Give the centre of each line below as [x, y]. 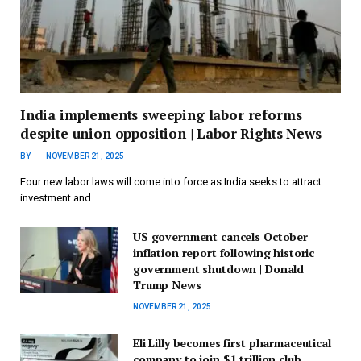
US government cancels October [220, 237]
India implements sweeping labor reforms [161, 115]
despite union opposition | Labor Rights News [171, 134]
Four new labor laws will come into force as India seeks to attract [171, 182]
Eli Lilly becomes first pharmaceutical [232, 343]
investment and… [59, 198]
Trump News [167, 285]
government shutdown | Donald [219, 269]
